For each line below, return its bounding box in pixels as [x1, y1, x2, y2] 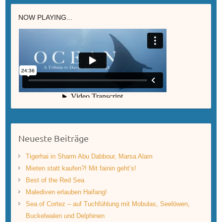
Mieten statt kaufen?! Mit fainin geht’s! [25, 164, 136, 172]
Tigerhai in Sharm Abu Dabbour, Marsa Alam [25, 152, 153, 160]
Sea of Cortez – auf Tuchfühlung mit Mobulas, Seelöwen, [25, 200, 190, 208]
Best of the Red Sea [25, 176, 84, 184]
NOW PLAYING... [18, 13, 72, 21]
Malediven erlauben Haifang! [25, 188, 107, 196]
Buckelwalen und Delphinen [25, 212, 105, 220]
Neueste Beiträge [18, 132, 89, 143]
